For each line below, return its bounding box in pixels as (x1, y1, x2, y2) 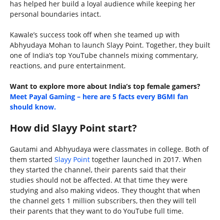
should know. (10, 102, 56, 112)
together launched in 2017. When (90, 155, 202, 165)
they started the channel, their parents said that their (10, 165, 186, 175)
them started (10, 155, 55, 165)
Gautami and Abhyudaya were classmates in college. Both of (10, 144, 209, 154)
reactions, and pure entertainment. (10, 61, 126, 71)
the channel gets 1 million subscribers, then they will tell (10, 196, 196, 206)
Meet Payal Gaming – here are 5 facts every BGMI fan (10, 92, 188, 102)
